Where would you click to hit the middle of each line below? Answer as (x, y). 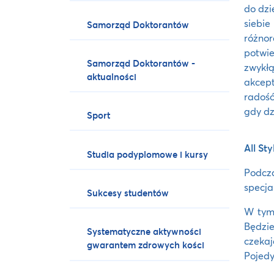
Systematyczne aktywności (144, 231)
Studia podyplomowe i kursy (148, 154)
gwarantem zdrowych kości (146, 245)
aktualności (112, 76)
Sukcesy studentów (128, 193)
